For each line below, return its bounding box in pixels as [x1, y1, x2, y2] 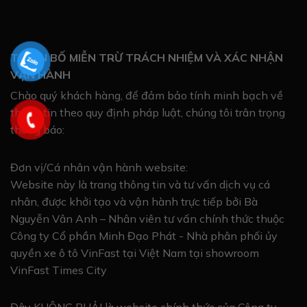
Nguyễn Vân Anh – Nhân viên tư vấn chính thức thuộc [10, 211, 284, 225]
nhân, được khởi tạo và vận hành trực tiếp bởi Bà [10, 194, 258, 208]
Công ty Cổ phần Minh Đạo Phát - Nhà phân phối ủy [10, 228, 278, 243]
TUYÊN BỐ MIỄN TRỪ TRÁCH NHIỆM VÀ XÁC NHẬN [10, 51, 283, 65]
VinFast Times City [10, 262, 107, 277]
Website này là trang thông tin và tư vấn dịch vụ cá [10, 177, 270, 191]
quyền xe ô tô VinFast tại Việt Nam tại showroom [10, 245, 259, 260]
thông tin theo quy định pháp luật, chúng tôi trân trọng [10, 105, 285, 119]
